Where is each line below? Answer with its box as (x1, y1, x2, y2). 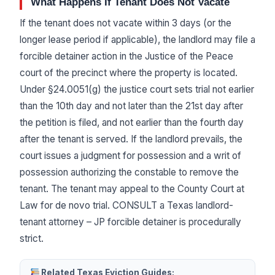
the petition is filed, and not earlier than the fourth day (20, 116, 244, 128)
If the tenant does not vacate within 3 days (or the (20, 17, 231, 29)
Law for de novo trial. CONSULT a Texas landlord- (20, 199, 233, 211)
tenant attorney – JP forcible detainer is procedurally (20, 215, 241, 228)
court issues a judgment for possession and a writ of (20, 149, 241, 161)
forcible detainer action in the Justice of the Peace (20, 50, 233, 62)
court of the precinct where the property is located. (20, 66, 238, 79)
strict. (20, 232, 44, 244)
